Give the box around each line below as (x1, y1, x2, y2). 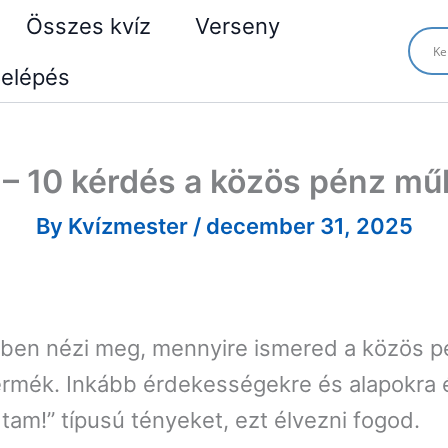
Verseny (195, 13, 280, 39)
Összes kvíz (26, 13, 151, 39)
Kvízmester (67, 213, 193, 239)
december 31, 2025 (205, 213, 413, 239)
